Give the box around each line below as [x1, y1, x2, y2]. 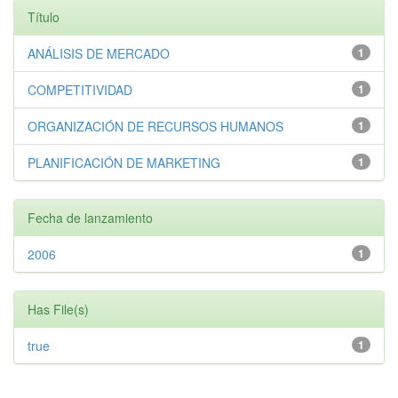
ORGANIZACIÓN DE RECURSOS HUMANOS [28, 117, 283, 135]
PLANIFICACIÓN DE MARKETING [28, 154, 220, 171]
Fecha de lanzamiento [28, 209, 153, 227]
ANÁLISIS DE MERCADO [28, 44, 170, 62]
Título [28, 8, 60, 26]
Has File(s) [28, 300, 89, 318]
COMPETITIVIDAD [28, 81, 132, 99]
